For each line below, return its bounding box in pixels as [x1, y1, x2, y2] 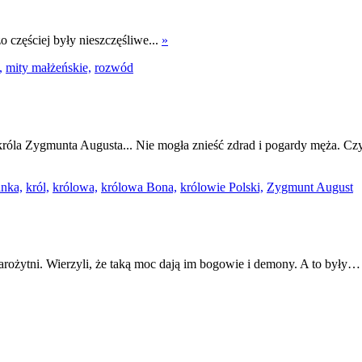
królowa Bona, [101, 179, 177, 194]
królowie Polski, [180, 179, 263, 194]
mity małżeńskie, [6, 61, 91, 75]
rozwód [95, 61, 133, 75]
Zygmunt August [267, 179, 353, 194]
